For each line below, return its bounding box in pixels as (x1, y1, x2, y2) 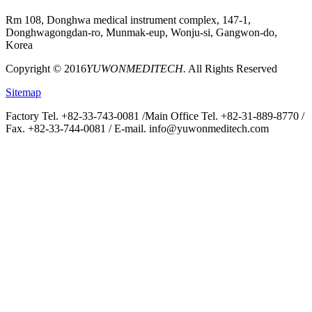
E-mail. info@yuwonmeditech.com (114, 122, 269, 134)
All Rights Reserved (186, 62, 277, 75)
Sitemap (6, 86, 41, 98)
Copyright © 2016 (6, 62, 86, 75)
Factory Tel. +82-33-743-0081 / (6, 109, 145, 122)
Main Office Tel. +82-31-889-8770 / (145, 109, 304, 122)
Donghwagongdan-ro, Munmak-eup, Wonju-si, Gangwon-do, (6, 26, 277, 38)
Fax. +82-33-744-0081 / (6, 122, 114, 134)
